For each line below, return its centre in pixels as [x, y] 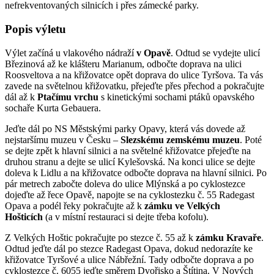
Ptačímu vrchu [68, 97]
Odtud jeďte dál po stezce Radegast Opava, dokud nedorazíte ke [129, 248]
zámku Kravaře [228, 237]
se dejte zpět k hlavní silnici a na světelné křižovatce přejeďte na [128, 150]
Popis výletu [35, 29]
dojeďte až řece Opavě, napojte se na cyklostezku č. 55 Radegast [130, 194]
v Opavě [154, 53]
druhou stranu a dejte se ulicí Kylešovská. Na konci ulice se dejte [130, 161]
